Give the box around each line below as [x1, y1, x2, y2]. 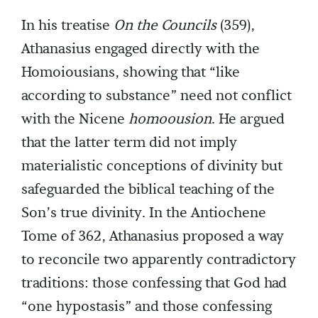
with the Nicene [21, 109, 128, 128]
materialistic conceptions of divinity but [21, 156, 283, 175]
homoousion [128, 109, 212, 128]
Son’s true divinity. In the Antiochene [21, 203, 266, 222]
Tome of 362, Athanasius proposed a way [21, 226, 284, 246]
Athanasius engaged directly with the [21, 39, 260, 58]
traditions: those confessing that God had [21, 273, 287, 292]
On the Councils [114, 16, 216, 35]
